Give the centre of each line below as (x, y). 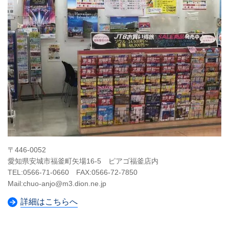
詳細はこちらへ (49, 202)
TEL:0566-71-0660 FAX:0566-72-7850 (73, 172)
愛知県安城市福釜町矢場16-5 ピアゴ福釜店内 (83, 161)
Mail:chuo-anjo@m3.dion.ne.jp (57, 184)
